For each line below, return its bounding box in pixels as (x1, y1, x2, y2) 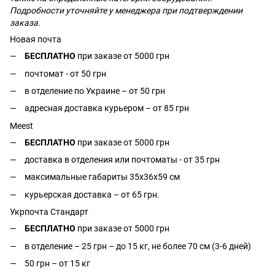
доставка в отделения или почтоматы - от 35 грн (25, 155, 220, 165)
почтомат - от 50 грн (25, 68, 106, 79)
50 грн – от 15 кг (25, 258, 90, 269)
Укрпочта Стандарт (10, 207, 88, 217)
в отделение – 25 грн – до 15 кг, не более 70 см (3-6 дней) (25, 241, 251, 251)
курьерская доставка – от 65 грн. (25, 189, 160, 199)
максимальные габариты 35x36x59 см (25, 172, 180, 182)
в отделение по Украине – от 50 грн (25, 85, 165, 96)
